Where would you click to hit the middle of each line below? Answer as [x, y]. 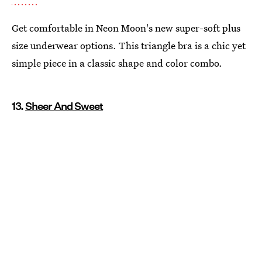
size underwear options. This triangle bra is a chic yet [129, 46]
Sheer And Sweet [64, 106]
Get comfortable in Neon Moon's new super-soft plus [126, 28]
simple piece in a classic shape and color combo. [117, 63]
